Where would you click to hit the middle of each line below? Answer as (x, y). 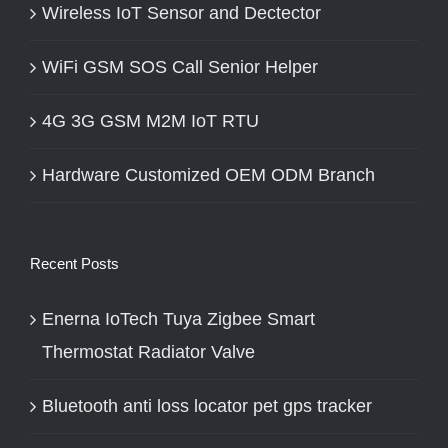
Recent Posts (74, 264)
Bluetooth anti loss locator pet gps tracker (207, 406)
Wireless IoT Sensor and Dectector (181, 13)
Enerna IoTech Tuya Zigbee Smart (178, 319)
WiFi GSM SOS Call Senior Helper (180, 67)
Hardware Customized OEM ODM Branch (208, 175)
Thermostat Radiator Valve (148, 352)
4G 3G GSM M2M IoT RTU (150, 121)
